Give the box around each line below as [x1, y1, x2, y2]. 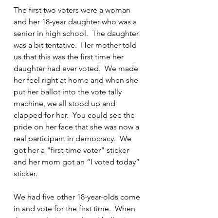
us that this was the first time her [14, 52, 126, 61]
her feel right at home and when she [14, 75, 140, 85]
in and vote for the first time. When [14, 204, 137, 213]
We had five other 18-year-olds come [14, 192, 142, 201]
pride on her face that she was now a [14, 122, 141, 131]
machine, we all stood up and [14, 99, 117, 108]
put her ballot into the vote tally [14, 87, 124, 96]
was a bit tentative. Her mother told [14, 40, 139, 50]
